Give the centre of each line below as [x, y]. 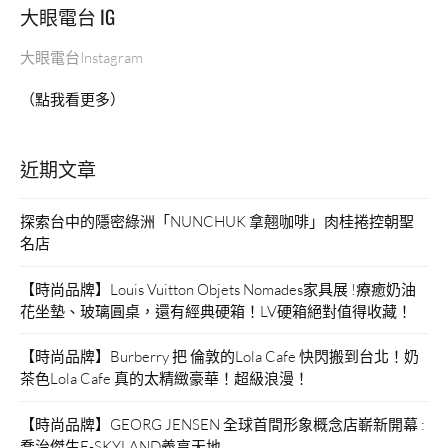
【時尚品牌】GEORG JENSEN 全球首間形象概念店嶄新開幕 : [222, 423]
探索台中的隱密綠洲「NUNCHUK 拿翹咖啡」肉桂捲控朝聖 [217, 221]
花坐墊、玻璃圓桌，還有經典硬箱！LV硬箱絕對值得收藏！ [216, 310]
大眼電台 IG [67, 16]
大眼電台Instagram [81, 57]
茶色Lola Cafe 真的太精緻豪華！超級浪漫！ [164, 378]
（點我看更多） [72, 99]
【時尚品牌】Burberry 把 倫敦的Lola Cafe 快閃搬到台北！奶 [219, 356]
